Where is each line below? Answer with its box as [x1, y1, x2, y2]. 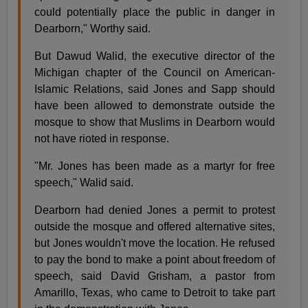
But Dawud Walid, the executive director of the [34, 50, 275, 63]
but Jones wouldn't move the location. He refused [34, 237, 275, 250]
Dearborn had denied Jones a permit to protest [34, 204, 275, 217]
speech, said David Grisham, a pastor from [34, 270, 275, 283]
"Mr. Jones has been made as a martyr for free [34, 160, 275, 173]
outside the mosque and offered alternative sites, [34, 221, 275, 233]
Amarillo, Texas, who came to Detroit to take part [34, 287, 275, 299]
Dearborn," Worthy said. [34, 23, 151, 35]
